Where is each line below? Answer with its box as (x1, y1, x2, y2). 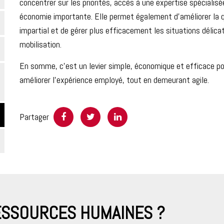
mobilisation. (19, 38, 61, 50)
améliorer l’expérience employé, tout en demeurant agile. (19, 74, 209, 85)
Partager (19, 111, 49, 122)
